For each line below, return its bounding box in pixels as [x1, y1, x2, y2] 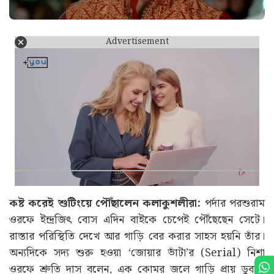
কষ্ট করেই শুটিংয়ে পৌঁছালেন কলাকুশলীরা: [9, 194, 201, 212]
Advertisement [105, 35, 169, 49]
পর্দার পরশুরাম [201, 194, 265, 212]
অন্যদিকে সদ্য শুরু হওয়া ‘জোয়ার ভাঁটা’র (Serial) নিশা [9, 243, 265, 262]
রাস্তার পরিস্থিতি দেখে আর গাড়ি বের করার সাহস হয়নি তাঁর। [9, 227, 265, 245]
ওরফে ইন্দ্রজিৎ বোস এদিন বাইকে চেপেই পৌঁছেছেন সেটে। [9, 210, 265, 229]
